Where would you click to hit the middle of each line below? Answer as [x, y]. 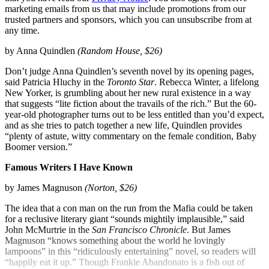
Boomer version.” [38, 147]
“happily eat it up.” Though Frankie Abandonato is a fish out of [125, 262]
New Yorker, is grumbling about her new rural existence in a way [128, 93]
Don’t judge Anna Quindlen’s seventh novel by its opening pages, [129, 71]
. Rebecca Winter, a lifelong [207, 82]
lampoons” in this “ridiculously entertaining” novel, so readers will [130, 252]
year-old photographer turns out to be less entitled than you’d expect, [134, 115]
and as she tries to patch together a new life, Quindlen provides [123, 125]
